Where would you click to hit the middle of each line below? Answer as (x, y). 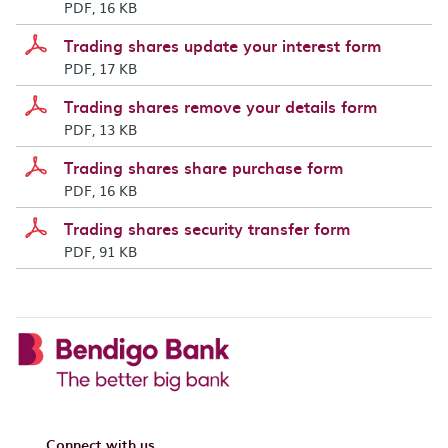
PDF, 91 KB (100, 251)
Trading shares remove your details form (220, 106)
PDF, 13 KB (100, 129)
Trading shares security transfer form (207, 228)
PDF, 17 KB (100, 68)
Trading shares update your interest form (222, 45)
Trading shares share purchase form (203, 167)
